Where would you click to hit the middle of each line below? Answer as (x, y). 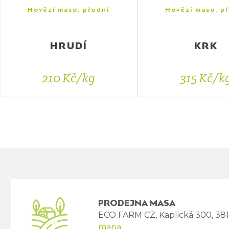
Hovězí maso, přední (69, 10)
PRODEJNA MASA (137, 203)
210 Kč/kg (68, 79)
